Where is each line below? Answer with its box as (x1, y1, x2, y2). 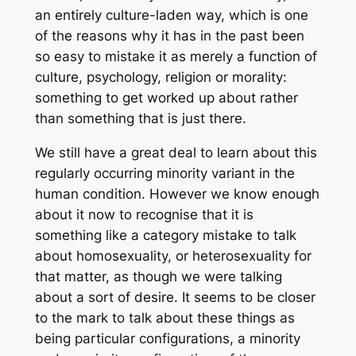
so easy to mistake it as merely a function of (34, 48, 317, 65)
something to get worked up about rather (34, 90, 298, 106)
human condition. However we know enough (34, 185, 319, 202)
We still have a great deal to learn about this (34, 144, 317, 161)
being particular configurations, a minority (34, 330, 300, 346)
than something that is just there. (34, 110, 246, 127)
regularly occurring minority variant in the (34, 164, 295, 181)
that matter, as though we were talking (34, 268, 282, 284)
